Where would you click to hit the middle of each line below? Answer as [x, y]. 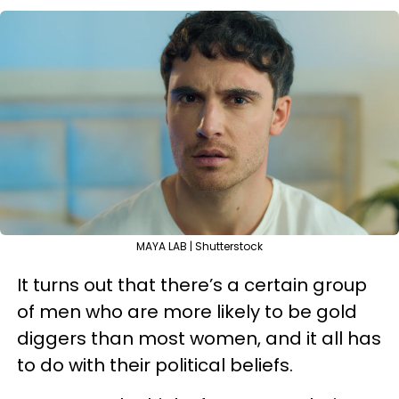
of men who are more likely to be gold [187, 312]
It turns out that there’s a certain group [192, 285]
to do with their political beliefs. [155, 365]
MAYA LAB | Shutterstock [199, 246]
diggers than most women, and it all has [199, 338]
